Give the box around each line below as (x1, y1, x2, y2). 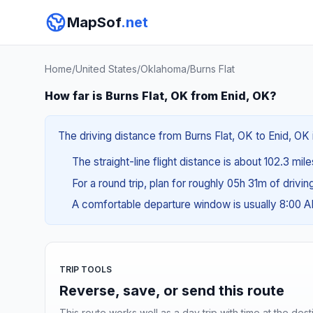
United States (75, 63, 137, 75)
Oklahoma (140, 63, 187, 75)
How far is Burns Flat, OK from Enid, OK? (45, 89, 277, 103)
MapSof (67, 14, 121, 31)
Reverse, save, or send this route (59, 282, 284, 299)
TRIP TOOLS (59, 263, 112, 275)
